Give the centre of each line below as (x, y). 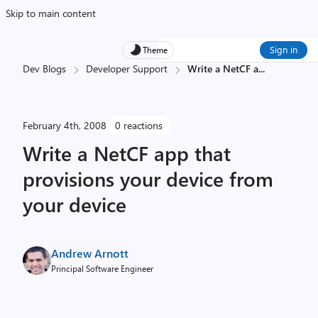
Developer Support (127, 68)
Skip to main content (51, 13)
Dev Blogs (44, 68)
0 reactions (139, 125)
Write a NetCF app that (127, 153)
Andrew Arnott (90, 253)
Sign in (284, 49)
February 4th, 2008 (65, 125)
